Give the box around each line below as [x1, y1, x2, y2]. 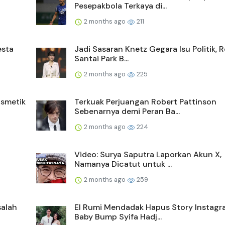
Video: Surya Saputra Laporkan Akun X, [74, 149, 221, 160]
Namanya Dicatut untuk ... [74, 159, 172, 170]
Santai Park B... [74, 53, 129, 64]
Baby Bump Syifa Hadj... [74, 211, 162, 222]
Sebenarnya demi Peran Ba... [74, 106, 180, 117]
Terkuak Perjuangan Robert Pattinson [74, 96, 216, 107]
